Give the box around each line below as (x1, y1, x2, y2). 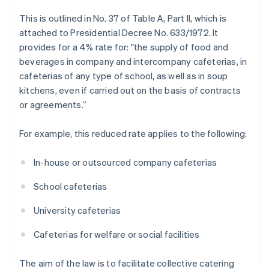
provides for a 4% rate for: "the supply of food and (19, 41, 229, 53)
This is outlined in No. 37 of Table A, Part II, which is (19, 12, 227, 25)
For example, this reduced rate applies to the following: (19, 127, 247, 140)
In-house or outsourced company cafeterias (34, 156, 217, 169)
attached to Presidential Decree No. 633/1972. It (19, 26, 219, 39)
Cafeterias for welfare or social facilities (34, 228, 200, 241)
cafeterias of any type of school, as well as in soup (19, 70, 228, 82)
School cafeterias (34, 180, 107, 193)
